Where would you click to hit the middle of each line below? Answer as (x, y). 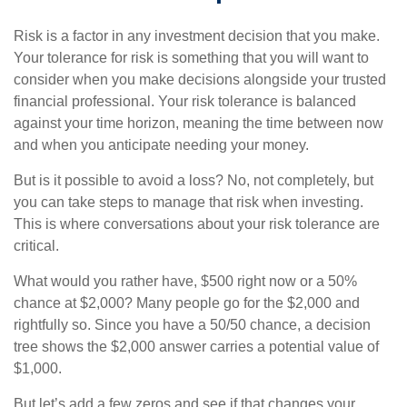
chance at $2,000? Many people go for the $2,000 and (187, 303)
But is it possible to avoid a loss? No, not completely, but (194, 180)
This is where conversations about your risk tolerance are (197, 224)
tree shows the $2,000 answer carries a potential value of (196, 347)
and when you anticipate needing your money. (161, 145)
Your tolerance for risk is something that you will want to (191, 58)
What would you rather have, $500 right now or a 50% (185, 281)
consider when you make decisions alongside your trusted (200, 79)
